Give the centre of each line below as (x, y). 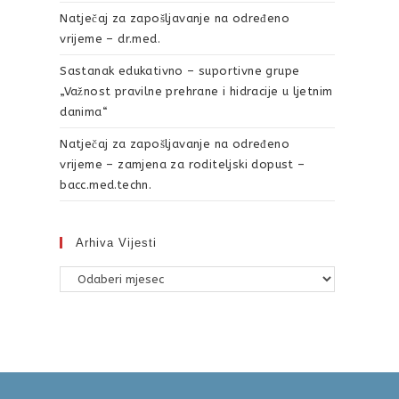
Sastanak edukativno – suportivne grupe (180, 71)
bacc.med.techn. (106, 185)
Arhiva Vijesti (117, 243)
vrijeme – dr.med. (110, 39)
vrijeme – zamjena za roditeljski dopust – (183, 164)
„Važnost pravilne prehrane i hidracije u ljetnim (196, 91)
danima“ (84, 112)
